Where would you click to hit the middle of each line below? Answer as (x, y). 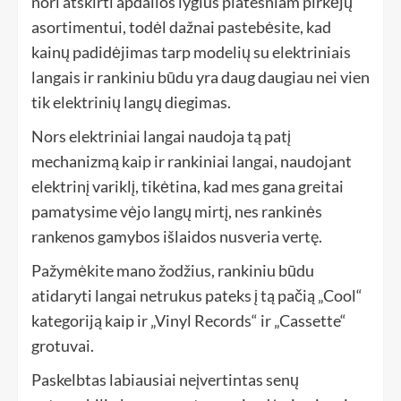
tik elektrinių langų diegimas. (131, 102)
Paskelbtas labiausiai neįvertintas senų (165, 380)
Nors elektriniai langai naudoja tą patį (161, 137)
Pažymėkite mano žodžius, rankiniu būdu (173, 271)
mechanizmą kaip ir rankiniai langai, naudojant (192, 162)
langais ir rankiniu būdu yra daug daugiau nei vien (200, 77)
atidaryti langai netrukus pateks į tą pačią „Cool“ (197, 296)
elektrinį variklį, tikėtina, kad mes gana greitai (188, 187)
